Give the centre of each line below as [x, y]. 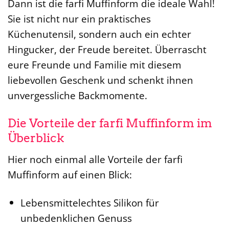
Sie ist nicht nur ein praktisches [79, 19]
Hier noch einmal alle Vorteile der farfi [95, 159]
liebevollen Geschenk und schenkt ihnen [100, 80]
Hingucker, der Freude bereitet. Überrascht [107, 50]
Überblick [36, 138]
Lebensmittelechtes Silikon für [89, 202]
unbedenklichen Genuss [76, 218]
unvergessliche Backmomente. [77, 96]
